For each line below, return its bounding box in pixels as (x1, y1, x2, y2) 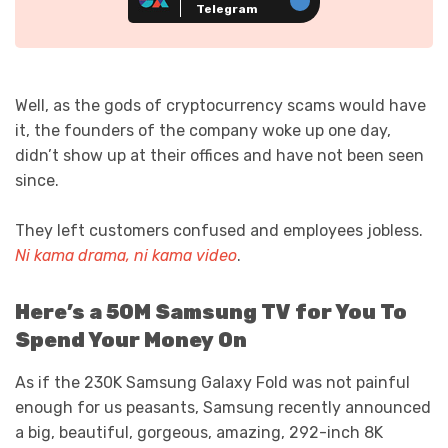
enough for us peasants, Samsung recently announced (15, 397, 431, 417)
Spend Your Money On (15, 328, 247, 353)
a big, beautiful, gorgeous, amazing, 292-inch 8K (15, 422, 383, 442)
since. (15, 170, 59, 190)
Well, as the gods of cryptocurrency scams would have (15, 95, 426, 115)
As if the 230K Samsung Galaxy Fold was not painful (15, 372, 410, 392)
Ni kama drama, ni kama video (15, 246, 237, 266)
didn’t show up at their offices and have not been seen (15, 145, 424, 165)
